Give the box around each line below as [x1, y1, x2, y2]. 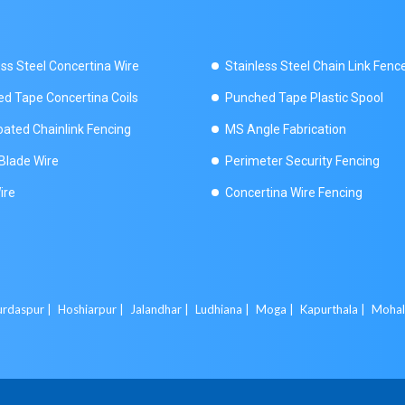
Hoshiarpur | [58, 302, 127, 316]
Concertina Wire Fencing [225, 185, 363, 200]
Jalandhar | [130, 302, 192, 316]
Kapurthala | [300, 302, 368, 316]
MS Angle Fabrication [225, 122, 346, 137]
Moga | [256, 302, 297, 316]
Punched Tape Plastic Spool [225, 90, 383, 105]
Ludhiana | [195, 302, 252, 316]
